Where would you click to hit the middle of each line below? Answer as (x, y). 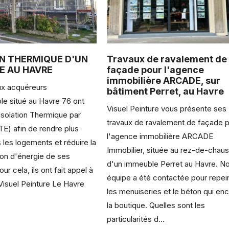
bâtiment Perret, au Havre (166, 91)
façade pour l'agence (156, 70)
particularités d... (136, 219)
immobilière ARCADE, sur (164, 80)
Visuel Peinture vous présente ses (167, 108)
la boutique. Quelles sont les (156, 205)
